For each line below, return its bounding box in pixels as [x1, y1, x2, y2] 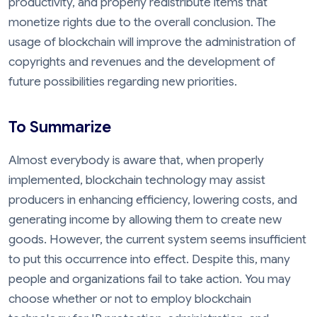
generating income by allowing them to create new [8, 212, 282, 227]
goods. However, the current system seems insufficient [8, 231, 306, 247]
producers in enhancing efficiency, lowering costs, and [8, 192, 297, 207]
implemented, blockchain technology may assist [8, 172, 265, 188]
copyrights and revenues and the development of [8, 54, 275, 69]
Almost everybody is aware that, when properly [8, 152, 264, 168]
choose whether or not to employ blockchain [8, 291, 251, 306]
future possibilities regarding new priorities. [8, 74, 237, 89]
